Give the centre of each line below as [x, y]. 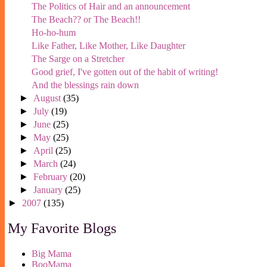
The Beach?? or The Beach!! [86, 19]
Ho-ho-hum [53, 32]
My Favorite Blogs [62, 228]
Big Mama [52, 253]
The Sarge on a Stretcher [78, 58]
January [49, 190]
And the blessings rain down [85, 85]
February [52, 176]
